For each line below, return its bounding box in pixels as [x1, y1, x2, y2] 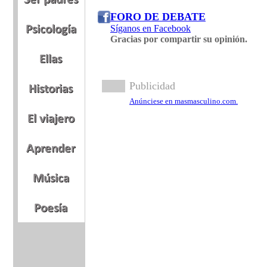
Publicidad [129, 80, 175, 92]
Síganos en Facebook [110, 23, 191, 33]
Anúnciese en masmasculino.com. [129, 97, 238, 105]
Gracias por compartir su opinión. [110, 34, 247, 44]
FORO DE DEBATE [110, 11, 206, 23]
